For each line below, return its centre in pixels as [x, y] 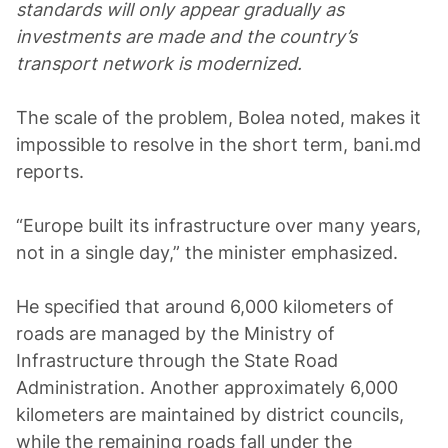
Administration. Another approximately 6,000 [207, 387]
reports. [50, 171]
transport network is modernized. [159, 63]
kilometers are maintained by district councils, [210, 414]
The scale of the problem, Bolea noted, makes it [218, 117]
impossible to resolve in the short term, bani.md [218, 144]
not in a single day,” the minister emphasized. [207, 252]
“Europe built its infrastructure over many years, [218, 225]
